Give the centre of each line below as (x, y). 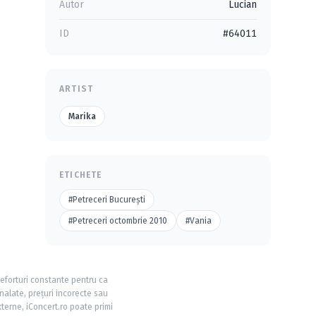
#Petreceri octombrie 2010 (118, 221)
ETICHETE (81, 175)
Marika (82, 116)
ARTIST (77, 89)
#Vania (199, 221)
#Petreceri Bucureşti (107, 200)
